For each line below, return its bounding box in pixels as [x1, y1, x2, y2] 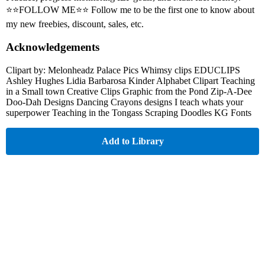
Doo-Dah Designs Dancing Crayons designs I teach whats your [6, 96, 243, 107]
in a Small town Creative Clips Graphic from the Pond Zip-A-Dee [6, 86, 252, 96]
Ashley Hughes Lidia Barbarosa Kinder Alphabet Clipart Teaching [6, 75, 255, 86]
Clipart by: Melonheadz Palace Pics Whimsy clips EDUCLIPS [6, 64, 240, 75]
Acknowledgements [6, 41, 99, 54]
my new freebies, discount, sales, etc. [6, 19, 144, 30]
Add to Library [101, 135, 164, 146]
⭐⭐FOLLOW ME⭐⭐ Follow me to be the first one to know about [6, 5, 254, 15]
